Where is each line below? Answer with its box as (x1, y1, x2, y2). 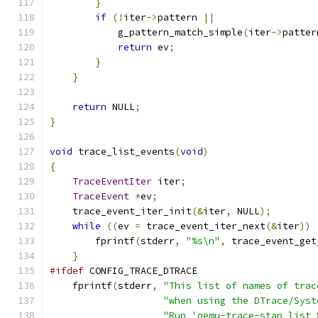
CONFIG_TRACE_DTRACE (84, 265, 197, 277)
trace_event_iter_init (50, 205, 192, 217)
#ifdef (50, 265, 84, 277)
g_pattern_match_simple (50, 26, 243, 38)
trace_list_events (72, 146, 175, 158)
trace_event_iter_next (141, 220, 265, 232)
